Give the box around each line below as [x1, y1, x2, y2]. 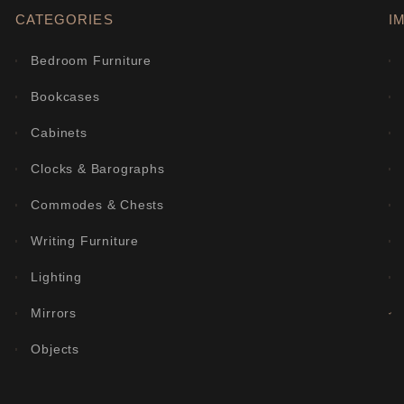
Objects [31, 342, 80, 357]
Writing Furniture [31, 234, 140, 249]
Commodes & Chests [31, 197, 165, 213]
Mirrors [31, 306, 78, 321]
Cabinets [31, 125, 87, 141]
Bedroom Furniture [31, 53, 152, 69]
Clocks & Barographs [31, 161, 165, 177]
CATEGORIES [14, 12, 114, 28]
